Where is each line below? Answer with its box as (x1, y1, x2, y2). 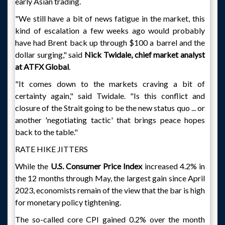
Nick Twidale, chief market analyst (84, 50, 205, 59)
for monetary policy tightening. (15, 197, 121, 207)
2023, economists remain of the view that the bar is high (15, 185, 205, 195)
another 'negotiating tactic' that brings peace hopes (15, 115, 205, 125)
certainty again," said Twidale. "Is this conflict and (15, 91, 205, 100)
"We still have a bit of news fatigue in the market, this (15, 14, 205, 23)
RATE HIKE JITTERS (15, 144, 88, 154)
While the (15, 161, 51, 171)
